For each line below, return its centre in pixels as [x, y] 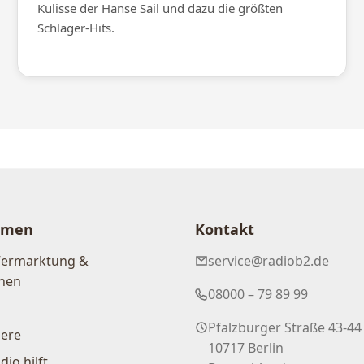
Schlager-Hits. [76, 28]
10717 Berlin [246, 348]
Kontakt [225, 230]
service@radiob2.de [269, 261]
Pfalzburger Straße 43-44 [285, 328]
